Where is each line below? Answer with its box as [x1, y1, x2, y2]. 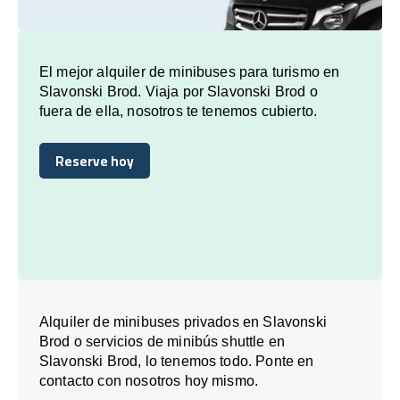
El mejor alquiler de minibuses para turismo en [39, 63, 340, 79]
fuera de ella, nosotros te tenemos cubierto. [39, 103, 318, 119]
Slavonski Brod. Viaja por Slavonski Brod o [39, 83, 318, 99]
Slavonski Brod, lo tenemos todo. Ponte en [39, 353, 314, 369]
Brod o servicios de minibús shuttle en [39, 333, 286, 349]
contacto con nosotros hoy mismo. [39, 372, 259, 388]
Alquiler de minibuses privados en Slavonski [39, 313, 327, 329]
